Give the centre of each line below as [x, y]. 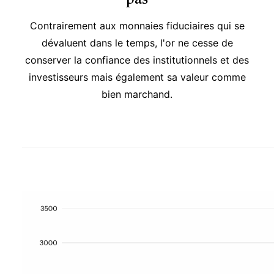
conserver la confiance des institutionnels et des [137, 60]
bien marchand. [137, 94]
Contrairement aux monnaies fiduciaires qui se [137, 26]
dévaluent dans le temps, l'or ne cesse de [137, 43]
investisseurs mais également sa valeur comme [137, 77]
